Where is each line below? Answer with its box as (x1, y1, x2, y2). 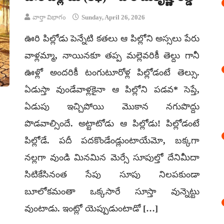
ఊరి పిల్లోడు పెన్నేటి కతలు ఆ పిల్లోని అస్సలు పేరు (24, 33, 199, 43)
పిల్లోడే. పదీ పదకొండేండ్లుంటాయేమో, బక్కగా (24, 135, 199, 145)
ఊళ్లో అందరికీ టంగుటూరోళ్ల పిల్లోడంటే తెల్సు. (24, 67, 199, 77)
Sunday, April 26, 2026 (80, 13, 145, 21)
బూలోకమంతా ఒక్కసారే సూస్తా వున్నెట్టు (24, 186, 199, 196)
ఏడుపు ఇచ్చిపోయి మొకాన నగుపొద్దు (24, 101, 199, 111)
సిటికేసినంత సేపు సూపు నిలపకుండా (24, 169, 199, 179)
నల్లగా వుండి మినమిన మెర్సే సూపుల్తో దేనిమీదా (24, 152, 199, 162)
